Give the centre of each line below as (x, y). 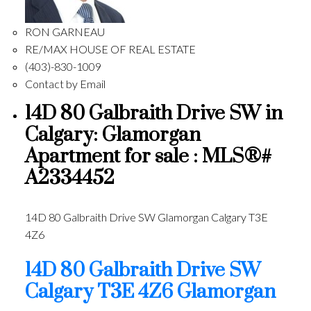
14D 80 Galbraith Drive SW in (153, 114)
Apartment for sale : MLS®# (148, 157)
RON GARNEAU (65, 32)
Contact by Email (65, 84)
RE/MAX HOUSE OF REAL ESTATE (110, 49)
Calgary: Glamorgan (112, 136)
